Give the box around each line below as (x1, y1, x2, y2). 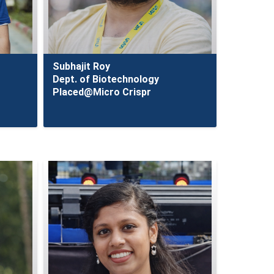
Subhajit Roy (52, 61, 110, 72)
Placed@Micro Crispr (52, 86, 151, 98)
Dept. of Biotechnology (52, 73, 159, 85)
